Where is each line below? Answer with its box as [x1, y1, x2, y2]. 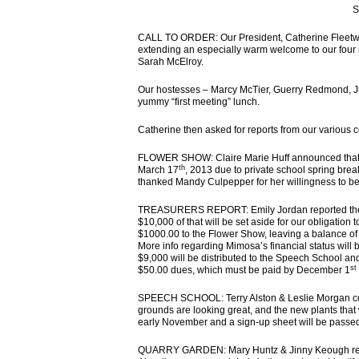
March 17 [138, 164, 179, 175]
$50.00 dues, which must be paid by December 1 [138, 264, 350, 276]
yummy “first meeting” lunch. [138, 96, 260, 107]
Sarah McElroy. [138, 56, 204, 67]
